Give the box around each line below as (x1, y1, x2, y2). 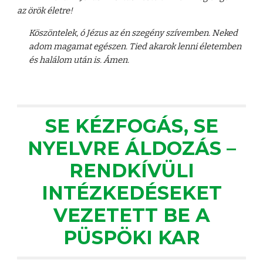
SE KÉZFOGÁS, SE (45, 114, 218, 137)
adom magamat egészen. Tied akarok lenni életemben (29, 41, 242, 52)
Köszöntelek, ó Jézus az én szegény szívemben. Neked (29, 28, 238, 38)
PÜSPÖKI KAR (63, 226, 200, 249)
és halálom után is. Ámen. (29, 55, 130, 65)
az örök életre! (17, 5, 73, 16)
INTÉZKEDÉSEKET (41, 181, 222, 204)
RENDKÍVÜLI (69, 159, 194, 182)
